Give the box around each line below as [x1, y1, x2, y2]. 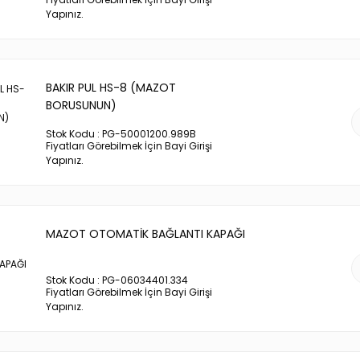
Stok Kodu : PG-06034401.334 [46, 273, 188, 287]
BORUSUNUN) [46, 97, 117, 113]
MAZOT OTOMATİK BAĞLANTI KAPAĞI [46, 226, 245, 242]
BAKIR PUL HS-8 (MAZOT [46, 80, 176, 96]
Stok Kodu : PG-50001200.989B [46, 127, 196, 141]
